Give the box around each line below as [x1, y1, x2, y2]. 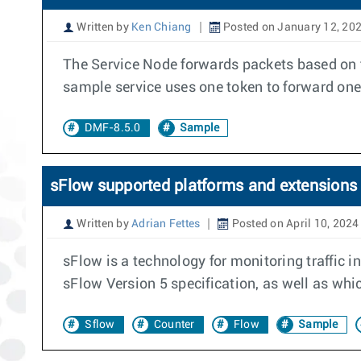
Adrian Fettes [131, 218, 201, 230]
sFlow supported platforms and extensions [50, 178, 357, 194]
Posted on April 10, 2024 [229, 218, 359, 230]
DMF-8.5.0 [85, 122, 141, 134]
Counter [153, 319, 195, 330]
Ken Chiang [131, 22, 192, 33]
